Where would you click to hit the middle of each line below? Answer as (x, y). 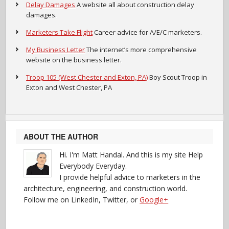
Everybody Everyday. (93, 166)
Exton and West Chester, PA (69, 87)
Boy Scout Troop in (178, 77)
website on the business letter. (74, 60)
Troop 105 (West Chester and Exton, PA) (87, 77)
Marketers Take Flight (60, 32)
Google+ (154, 200)
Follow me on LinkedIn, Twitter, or (82, 200)
